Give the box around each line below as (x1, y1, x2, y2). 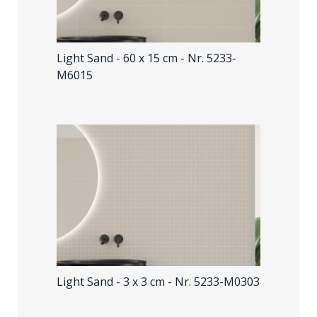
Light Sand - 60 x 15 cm (57, 50, 180, 67)
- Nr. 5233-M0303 (168, 274, 260, 290)
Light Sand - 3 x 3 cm (57, 274, 168, 290)
